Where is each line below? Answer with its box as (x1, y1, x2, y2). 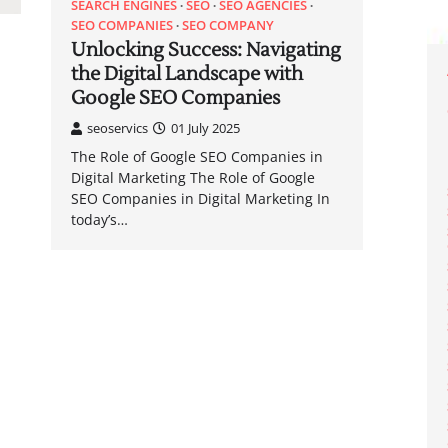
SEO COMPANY (181, 15, 274, 34)
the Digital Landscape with (70, 61, 303, 86)
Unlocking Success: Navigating (70, 37, 341, 62)
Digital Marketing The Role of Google (70, 167, 315, 187)
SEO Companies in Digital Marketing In (70, 188, 330, 208)
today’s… (70, 209, 128, 229)
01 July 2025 (170, 118, 240, 137)
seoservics (86, 118, 148, 137)
